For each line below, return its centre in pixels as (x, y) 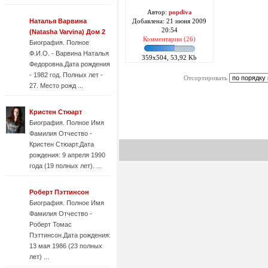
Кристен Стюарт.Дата (62, 144)
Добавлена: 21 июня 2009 (169, 21)
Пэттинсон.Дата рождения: (70, 235)
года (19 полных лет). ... (66, 166)
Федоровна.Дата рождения (70, 64)
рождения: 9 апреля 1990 (67, 155)
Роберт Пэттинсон (59, 192)
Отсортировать (206, 78)
